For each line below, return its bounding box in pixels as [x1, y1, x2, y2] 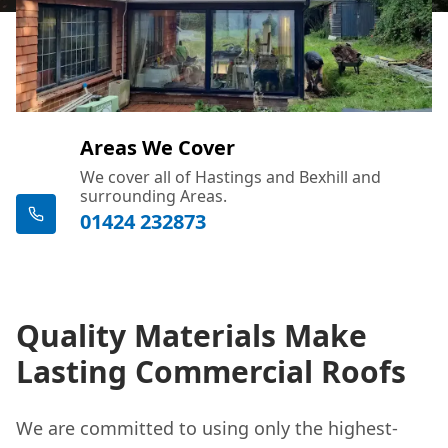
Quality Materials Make [16, 314, 367, 356]
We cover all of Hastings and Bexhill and [80, 165, 381, 188]
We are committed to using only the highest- [16, 415, 398, 440]
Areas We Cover [80, 133, 235, 161]
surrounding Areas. [80, 184, 227, 207]
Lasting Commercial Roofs [16, 350, 406, 392]
